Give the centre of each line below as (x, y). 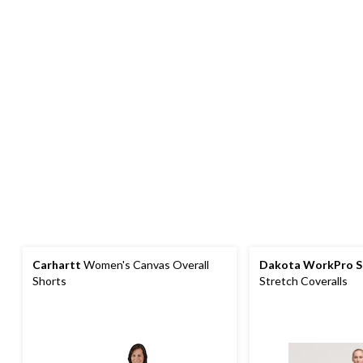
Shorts (49, 281)
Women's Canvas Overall (145, 265)
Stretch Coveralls (303, 281)
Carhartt (57, 265)
